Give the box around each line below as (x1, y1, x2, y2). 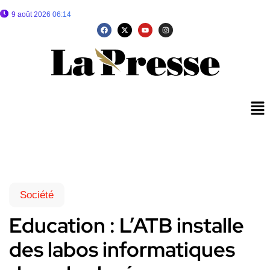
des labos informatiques (9, 236, 235, 263)
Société (20, 189, 54, 201)
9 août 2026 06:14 (11, 10, 71, 19)
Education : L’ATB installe (9, 212, 244, 239)
